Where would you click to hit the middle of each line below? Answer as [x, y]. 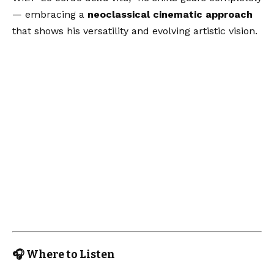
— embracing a [50, 14]
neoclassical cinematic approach [170, 14]
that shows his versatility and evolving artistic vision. [135, 31]
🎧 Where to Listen [64, 254]
